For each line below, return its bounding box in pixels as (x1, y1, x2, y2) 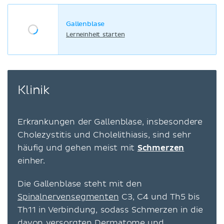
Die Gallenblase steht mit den (17, 178, 142, 189)
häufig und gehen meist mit (17, 142, 137, 153)
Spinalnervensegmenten (17, 191, 119, 202)
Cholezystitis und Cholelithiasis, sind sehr (17, 129, 191, 140)
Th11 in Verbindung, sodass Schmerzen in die (17, 204, 203, 215)
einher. (17, 155, 45, 166)
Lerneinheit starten (66, 32, 125, 38)
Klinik (17, 82, 50, 98)
